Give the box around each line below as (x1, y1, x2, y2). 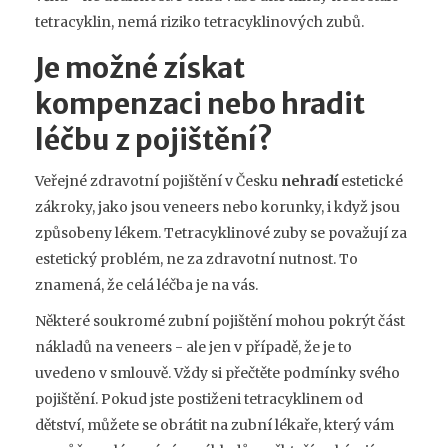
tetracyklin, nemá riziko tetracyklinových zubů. (35, 12, 364, 31)
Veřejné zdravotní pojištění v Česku (35, 171, 281, 190)
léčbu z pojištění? (35, 121, 273, 158)
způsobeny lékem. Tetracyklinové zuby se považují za (35, 223, 407, 242)
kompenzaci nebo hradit (35, 85, 365, 122)
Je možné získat (35, 49, 245, 86)
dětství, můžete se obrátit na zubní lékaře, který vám (35, 415, 394, 434)
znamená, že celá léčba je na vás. (35, 275, 258, 294)
